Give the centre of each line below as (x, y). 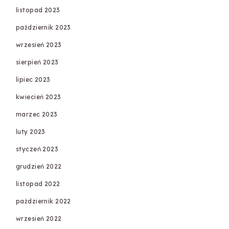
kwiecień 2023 (39, 97)
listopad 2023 (38, 10)
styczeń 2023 (37, 149)
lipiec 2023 (33, 79)
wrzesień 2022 (39, 219)
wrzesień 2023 (39, 45)
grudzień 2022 (39, 166)
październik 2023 (43, 27)
